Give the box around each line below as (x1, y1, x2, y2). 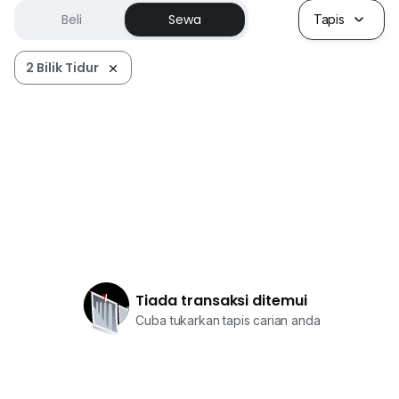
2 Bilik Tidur (26, 59, 99, 77)
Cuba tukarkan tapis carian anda (135, 313, 321, 328)
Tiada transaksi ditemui (135, 290, 307, 311)
